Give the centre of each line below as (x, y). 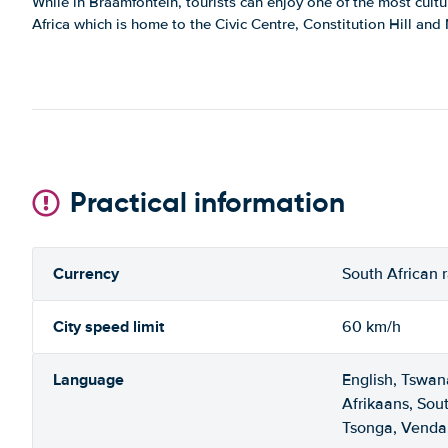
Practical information (207, 202)
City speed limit (108, 326)
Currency (86, 273)
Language (88, 379)
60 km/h (371, 327)
